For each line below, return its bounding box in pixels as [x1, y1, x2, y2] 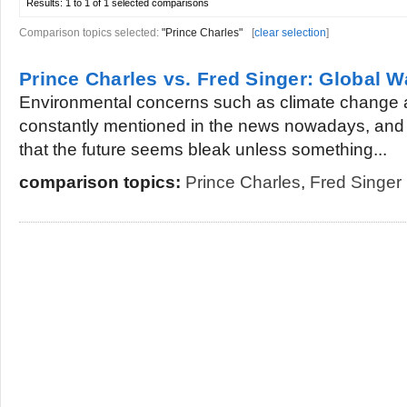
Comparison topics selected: [19, 26, 162, 39]
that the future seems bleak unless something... [19, 140, 387, 159]
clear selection [254, 26, 326, 39]
